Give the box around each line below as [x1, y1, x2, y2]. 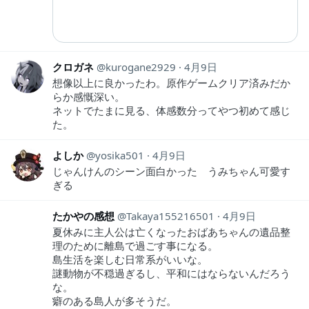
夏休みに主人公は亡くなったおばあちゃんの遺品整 [52, 224, 290, 239]
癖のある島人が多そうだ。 [52, 293, 177, 308]
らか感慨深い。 [52, 89, 125, 103]
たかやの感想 [52, 208, 114, 223]
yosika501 [95, 148, 144, 162]
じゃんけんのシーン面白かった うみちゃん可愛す [52, 163, 290, 178]
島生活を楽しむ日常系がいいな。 [52, 252, 208, 266]
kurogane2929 [106, 59, 176, 74]
